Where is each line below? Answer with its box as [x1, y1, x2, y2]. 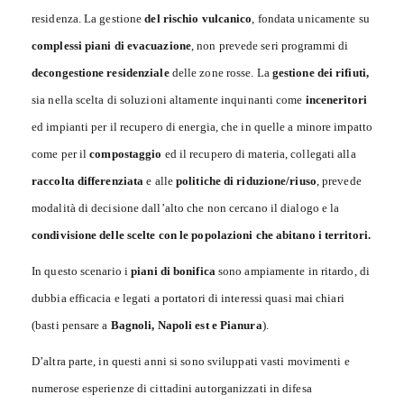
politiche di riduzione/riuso [176, 174, 317, 188]
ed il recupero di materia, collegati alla [161, 147, 356, 161]
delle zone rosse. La [169, 66, 272, 80]
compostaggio [89, 147, 162, 161]
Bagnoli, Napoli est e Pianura [110, 318, 262, 333]
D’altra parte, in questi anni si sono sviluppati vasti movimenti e [32, 354, 350, 369]
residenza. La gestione [32, 12, 145, 26]
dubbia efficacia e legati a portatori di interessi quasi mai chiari [32, 291, 344, 306]
